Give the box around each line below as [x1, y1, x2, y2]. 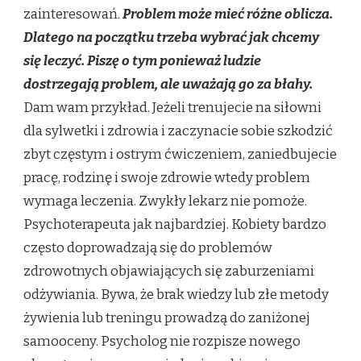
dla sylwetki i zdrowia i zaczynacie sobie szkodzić [23, 122, 333, 140]
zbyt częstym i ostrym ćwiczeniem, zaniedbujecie [23, 146, 337, 164]
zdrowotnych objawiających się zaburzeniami [23, 263, 314, 280]
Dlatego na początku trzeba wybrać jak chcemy [23, 29, 319, 47]
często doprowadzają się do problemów [23, 239, 272, 257]
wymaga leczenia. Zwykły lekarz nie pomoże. [23, 193, 307, 210]
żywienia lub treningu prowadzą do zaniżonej [23, 309, 310, 327]
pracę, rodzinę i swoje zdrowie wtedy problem [23, 169, 310, 187]
